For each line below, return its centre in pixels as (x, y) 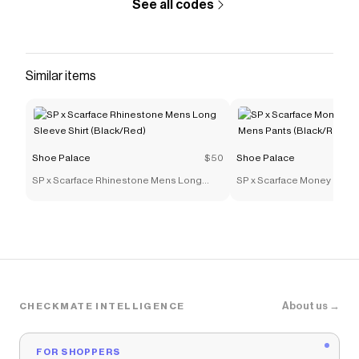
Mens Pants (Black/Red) (292, 196)
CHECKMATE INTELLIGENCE (102, 306)
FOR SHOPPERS (79, 352)
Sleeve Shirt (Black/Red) (88, 196)
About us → (311, 306)
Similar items (61, 76)
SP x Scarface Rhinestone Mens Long (117, 180)
